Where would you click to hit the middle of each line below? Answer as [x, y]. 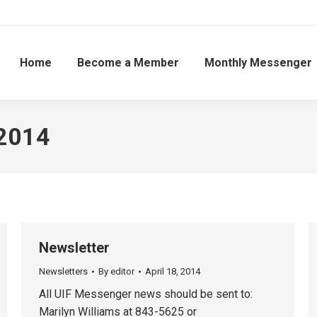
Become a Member [128, 62]
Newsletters [63, 271]
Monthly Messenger [258, 62]
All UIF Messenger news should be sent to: [146, 294]
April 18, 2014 [173, 271]
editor [122, 271]
